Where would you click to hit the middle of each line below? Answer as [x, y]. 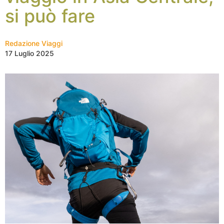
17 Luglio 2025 [29, 53]
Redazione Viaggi [34, 43]
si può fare [50, 16]
